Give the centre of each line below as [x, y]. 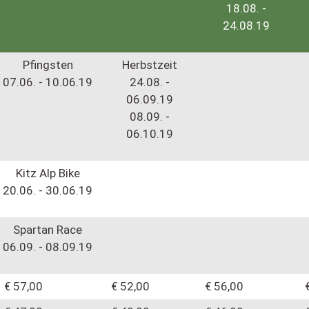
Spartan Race [48, 230]
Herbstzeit [149, 65]
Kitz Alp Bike [48, 173]
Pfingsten [48, 65]
